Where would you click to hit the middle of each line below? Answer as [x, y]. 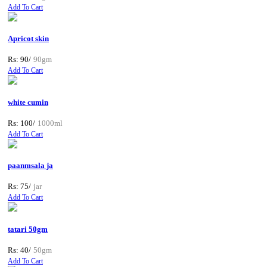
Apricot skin [28, 39]
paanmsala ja [30, 166]
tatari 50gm [28, 229]
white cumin [28, 102]
